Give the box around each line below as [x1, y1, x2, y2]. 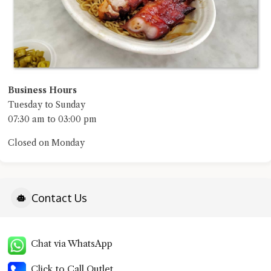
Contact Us [31, 191, 87, 204]
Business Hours [8, 85, 77, 96]
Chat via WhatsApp [26, 238, 113, 250]
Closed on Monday [8, 137, 85, 149]
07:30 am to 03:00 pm [8, 114, 97, 125]
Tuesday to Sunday [8, 99, 85, 111]
